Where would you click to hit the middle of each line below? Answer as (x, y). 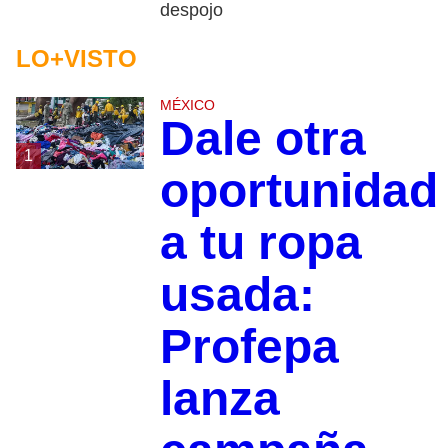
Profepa (249, 347)
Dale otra (262, 139)
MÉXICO (187, 105)
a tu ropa (260, 243)
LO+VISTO (76, 59)
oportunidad (298, 191)
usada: (237, 295)
